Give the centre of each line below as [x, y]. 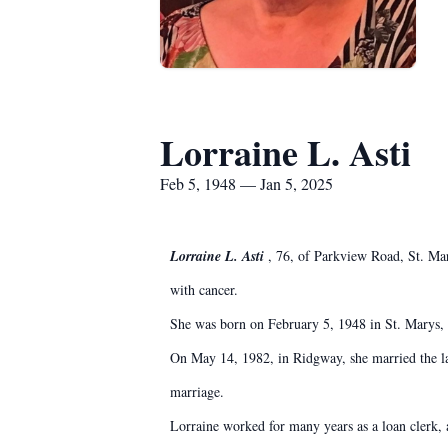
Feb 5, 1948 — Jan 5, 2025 [246, 183]
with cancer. [204, 289]
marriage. [197, 391]
